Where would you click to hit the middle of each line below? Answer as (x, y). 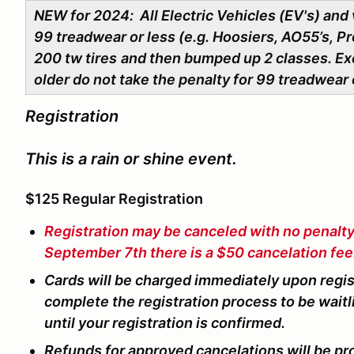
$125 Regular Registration (114, 199)
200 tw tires (75, 58)
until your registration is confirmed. (165, 323)
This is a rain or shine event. (131, 159)
